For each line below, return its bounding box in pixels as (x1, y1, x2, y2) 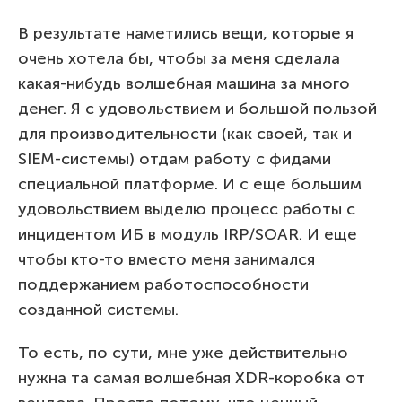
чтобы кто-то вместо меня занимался (18, 249, 315, 269)
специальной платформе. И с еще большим (18, 173, 362, 194)
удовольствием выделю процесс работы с (18, 198, 355, 219)
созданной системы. (18, 299, 179, 319)
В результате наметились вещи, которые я (18, 22, 354, 43)
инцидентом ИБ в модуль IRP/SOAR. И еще (18, 223, 357, 244)
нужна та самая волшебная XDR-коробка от (18, 367, 365, 388)
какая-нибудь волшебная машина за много (18, 73, 350, 93)
